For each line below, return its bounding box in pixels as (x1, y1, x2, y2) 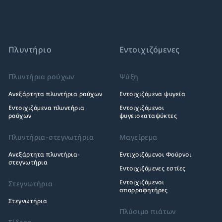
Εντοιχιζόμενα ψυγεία (119, 90, 186, 98)
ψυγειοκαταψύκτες (119, 112, 177, 119)
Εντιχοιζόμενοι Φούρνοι (119, 151, 192, 158)
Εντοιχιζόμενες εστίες (119, 165, 186, 172)
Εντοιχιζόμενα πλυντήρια (8, 104, 85, 111)
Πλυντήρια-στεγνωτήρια (8, 133, 94, 141)
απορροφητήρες (119, 186, 168, 194)
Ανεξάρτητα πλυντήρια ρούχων (8, 90, 103, 98)
